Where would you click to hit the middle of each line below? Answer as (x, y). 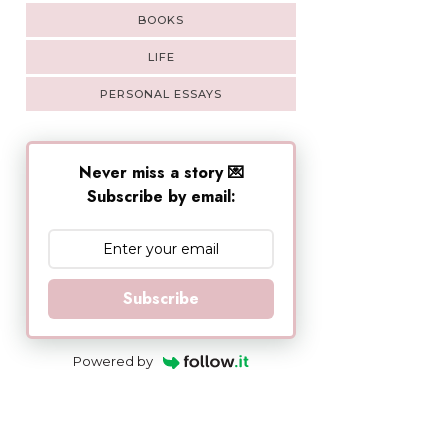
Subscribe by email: (161, 197)
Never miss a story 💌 (161, 173)
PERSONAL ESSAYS (161, 94)
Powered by (113, 361)
